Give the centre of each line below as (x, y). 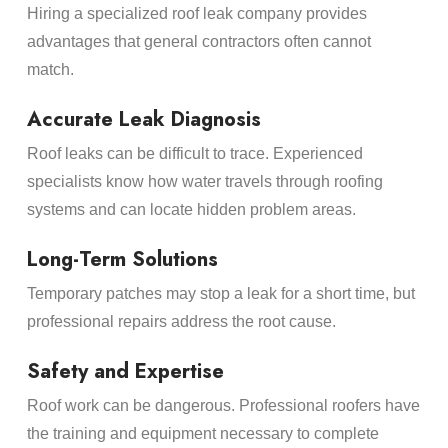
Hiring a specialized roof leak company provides (196, 14)
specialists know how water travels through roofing (204, 182)
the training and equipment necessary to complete (202, 434)
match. (50, 70)
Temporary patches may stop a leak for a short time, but (220, 294)
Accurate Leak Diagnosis (143, 120)
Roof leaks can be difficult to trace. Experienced (194, 154)
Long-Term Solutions (122, 260)
